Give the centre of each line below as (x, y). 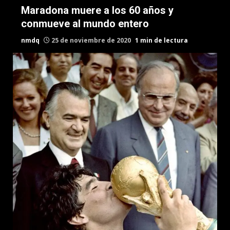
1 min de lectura (161, 40)
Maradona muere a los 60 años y (97, 10)
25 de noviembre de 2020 (91, 40)
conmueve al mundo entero (85, 24)
